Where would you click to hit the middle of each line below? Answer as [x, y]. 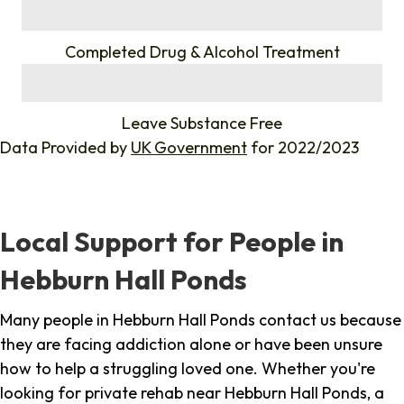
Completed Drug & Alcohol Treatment [202, 52]
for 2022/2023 [303, 148]
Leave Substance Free [202, 124]
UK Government [189, 148]
